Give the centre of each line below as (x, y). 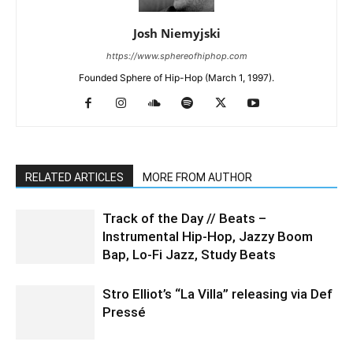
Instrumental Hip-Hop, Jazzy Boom (208, 236)
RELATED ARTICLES (74, 177)
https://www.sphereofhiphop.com (176, 56)
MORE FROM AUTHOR (197, 177)
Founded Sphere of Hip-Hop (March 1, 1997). (176, 78)
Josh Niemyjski (176, 33)
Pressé (124, 312)
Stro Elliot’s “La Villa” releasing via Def (217, 294)
